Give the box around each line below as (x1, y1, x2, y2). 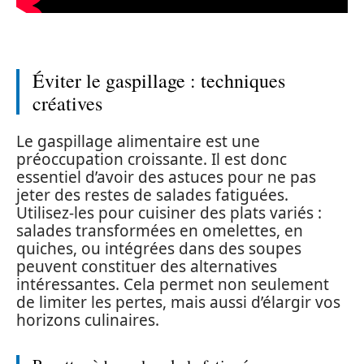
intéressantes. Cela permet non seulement (16, 274, 329, 295)
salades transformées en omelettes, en (16, 220, 303, 241)
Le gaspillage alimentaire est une (16, 131, 260, 152)
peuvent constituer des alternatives (16, 256, 277, 277)
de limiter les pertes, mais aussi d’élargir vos (16, 292, 340, 313)
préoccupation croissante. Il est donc (16, 149, 287, 170)
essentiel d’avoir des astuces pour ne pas (16, 167, 316, 188)
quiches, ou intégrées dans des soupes (16, 238, 301, 259)
